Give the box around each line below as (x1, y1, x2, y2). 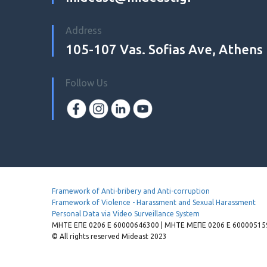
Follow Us (66, 77, 108, 88)
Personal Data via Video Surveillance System (52, 209, 200, 218)
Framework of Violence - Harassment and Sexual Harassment (52, 198, 256, 206)
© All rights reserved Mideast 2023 (52, 232, 167, 240)
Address (66, 24, 102, 36)
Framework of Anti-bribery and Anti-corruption (52, 187, 210, 195)
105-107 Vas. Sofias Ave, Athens (66, 41, 263, 57)
